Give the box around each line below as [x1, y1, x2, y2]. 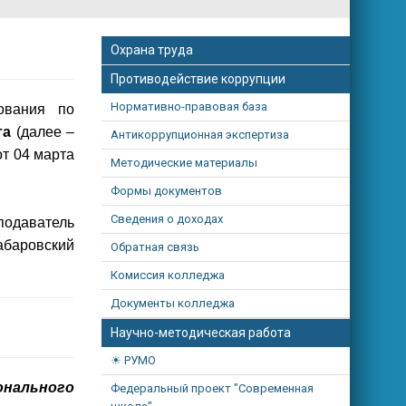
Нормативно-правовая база [111, 100, 268, 113]
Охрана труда [111, 43, 194, 57]
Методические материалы [111, 156, 258, 169]
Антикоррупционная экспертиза [111, 128, 290, 141]
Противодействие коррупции [111, 72, 286, 86]
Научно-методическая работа [111, 325, 292, 340]
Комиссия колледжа [111, 268, 226, 282]
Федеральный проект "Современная [111, 382, 314, 395]
